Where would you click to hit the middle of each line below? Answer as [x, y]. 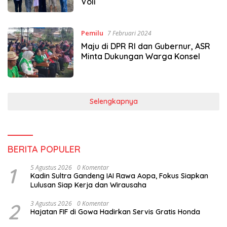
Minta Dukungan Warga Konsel [140, 56]
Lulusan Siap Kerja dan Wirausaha [88, 185]
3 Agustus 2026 [51, 203]
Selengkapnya [113, 101]
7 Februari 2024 [129, 33]
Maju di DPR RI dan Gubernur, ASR [145, 46]
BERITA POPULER [44, 149]
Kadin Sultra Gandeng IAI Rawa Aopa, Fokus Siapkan [119, 176]
